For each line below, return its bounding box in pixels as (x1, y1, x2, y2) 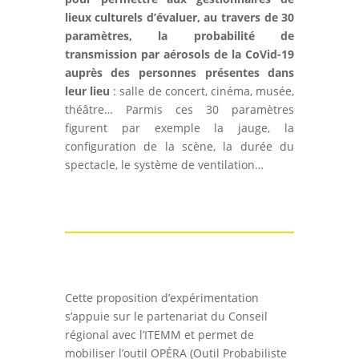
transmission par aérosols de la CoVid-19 (64, 46, 295, 63)
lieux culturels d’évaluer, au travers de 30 (64, 10, 295, 26)
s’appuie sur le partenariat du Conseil (64, 309, 268, 325)
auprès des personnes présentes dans (64, 65, 295, 81)
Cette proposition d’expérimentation (64, 290, 259, 306)
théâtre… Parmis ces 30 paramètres (64, 102, 295, 118)
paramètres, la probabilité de (64, 28, 295, 44)
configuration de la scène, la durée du (64, 139, 295, 155)
